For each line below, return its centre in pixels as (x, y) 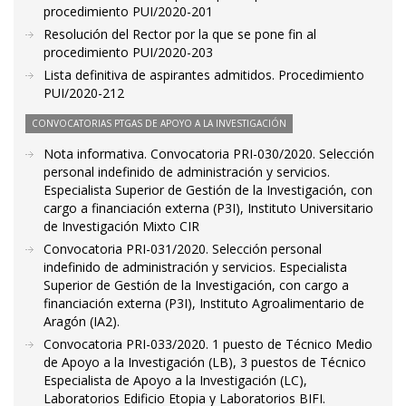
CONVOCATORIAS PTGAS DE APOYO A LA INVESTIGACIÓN (159, 123)
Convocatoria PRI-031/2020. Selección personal (183, 249)
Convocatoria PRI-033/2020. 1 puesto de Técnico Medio (208, 344)
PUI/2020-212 (84, 93)
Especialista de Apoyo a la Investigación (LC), (175, 380)
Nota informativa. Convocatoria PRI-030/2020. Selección (209, 154)
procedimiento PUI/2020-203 (128, 52)
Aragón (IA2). (82, 321)
